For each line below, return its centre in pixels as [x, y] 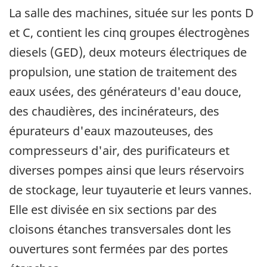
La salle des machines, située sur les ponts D [131, 13]
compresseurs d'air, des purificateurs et [119, 151]
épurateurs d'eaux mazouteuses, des [111, 131]
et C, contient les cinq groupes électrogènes [129, 33]
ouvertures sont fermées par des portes [119, 249]
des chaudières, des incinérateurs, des [114, 111]
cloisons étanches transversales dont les [120, 229]
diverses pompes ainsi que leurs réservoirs [127, 170]
